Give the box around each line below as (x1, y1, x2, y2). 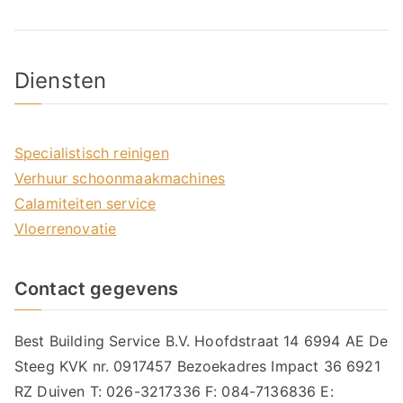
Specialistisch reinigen (14, 144, 169, 162)
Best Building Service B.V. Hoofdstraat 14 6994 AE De (14, 332, 389, 350)
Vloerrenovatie (14, 219, 117, 237)
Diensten (14, 67, 107, 94)
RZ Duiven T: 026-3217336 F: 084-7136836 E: (14, 382, 334, 400)
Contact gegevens (14, 278, 179, 300)
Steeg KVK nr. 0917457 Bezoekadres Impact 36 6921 (14, 357, 381, 375)
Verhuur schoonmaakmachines (14, 169, 226, 187)
